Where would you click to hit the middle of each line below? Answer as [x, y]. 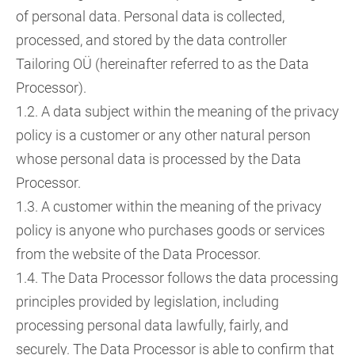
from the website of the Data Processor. [138, 254]
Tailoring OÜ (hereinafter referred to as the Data [162, 64]
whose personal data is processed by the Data [158, 159]
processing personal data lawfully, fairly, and [152, 325]
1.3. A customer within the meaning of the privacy [169, 206]
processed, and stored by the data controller [151, 40]
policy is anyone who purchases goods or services [170, 230]
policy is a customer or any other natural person [163, 135]
